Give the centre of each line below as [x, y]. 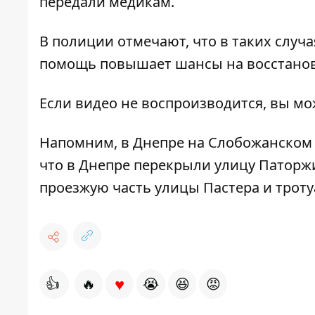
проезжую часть [95, 188]
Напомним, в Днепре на [124, 143]
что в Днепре [86, 165]
